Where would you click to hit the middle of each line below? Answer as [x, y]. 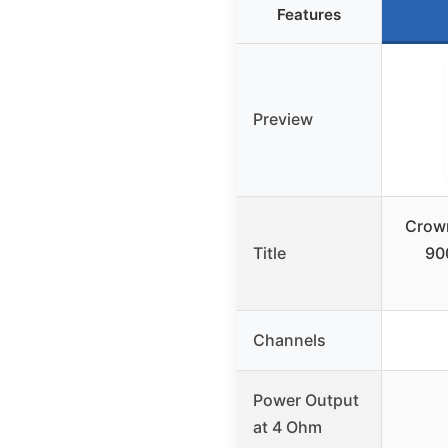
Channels [289, 340]
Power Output [306, 400]
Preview [283, 119]
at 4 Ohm [287, 427]
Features [309, 15]
